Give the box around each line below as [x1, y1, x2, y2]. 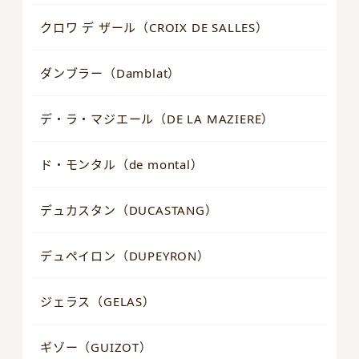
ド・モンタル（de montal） [40, 156, 204, 173]
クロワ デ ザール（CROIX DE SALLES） [40, 19, 268, 36]
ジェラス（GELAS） [40, 293, 155, 310]
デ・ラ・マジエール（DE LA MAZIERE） [40, 111, 275, 127]
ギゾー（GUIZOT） [40, 339, 152, 356]
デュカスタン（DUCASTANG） [40, 202, 218, 219]
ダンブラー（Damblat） [40, 65, 181, 82]
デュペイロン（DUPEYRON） [40, 248, 210, 264]
